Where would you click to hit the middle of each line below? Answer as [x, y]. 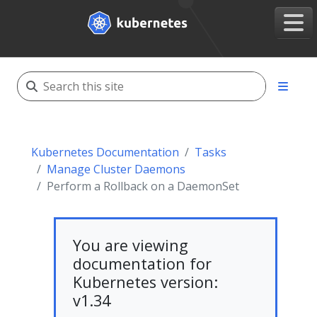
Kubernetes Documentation [105, 152]
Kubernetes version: [145, 282]
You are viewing [131, 245]
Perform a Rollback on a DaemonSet [143, 186]
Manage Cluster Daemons [116, 169]
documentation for [142, 264]
